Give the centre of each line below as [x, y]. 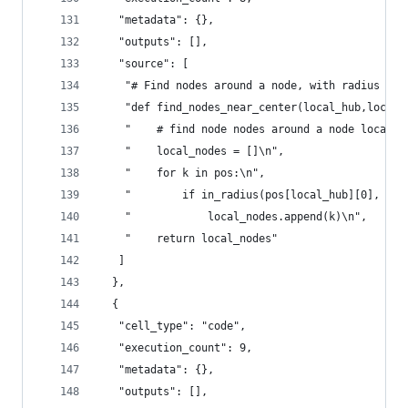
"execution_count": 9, [176, 348]
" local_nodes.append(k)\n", [233, 217]
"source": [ [144, 64]
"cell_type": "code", [173, 326]
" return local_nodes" [189, 239]
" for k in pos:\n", [182, 173]
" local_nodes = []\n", [192, 151]
